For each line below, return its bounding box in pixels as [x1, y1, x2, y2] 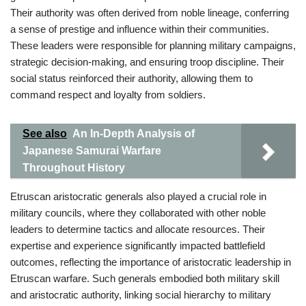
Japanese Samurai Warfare [23, 145, 161, 156]
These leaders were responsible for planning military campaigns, [10, 40, 296, 51]
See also [23, 128, 67, 139]
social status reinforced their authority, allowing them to [10, 72, 253, 84]
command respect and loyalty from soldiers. [10, 89, 206, 100]
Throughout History [23, 162, 125, 173]
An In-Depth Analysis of [72, 128, 195, 139]
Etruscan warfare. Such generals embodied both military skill [10, 273, 279, 284]
